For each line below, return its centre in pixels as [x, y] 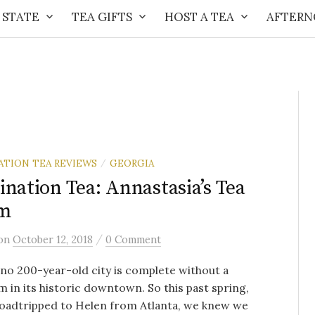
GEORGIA [132, 163]
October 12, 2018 [53, 239]
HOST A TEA [199, 17]
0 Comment [133, 239]
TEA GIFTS [102, 17]
